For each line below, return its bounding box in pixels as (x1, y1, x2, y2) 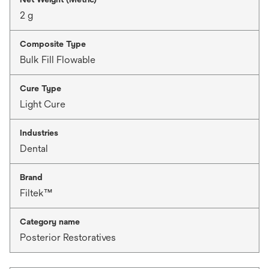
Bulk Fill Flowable (20, 54, 95, 65)
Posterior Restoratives (20, 232, 116, 243)
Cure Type (20, 83, 61, 93)
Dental (20, 143, 48, 154)
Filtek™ (20, 187, 52, 199)
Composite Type (20, 39, 86, 49)
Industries (20, 128, 58, 138)
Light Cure (20, 98, 65, 110)
